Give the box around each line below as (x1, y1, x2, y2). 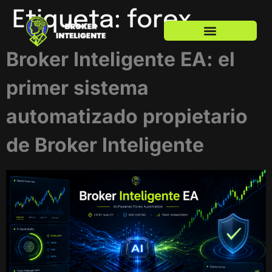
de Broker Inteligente (6, 133, 204, 157)
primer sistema (6, 76, 149, 100)
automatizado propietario (6, 104, 248, 128)
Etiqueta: (12, 8, 127, 33)
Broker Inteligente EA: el (6, 47, 235, 71)
